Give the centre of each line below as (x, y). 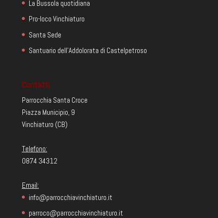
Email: (30, 185)
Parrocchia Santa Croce (54, 100)
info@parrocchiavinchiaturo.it (70, 197)
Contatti (36, 84)
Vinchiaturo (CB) (45, 124)
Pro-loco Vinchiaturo (56, 19)
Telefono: (34, 148)
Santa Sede (45, 35)
